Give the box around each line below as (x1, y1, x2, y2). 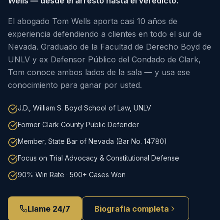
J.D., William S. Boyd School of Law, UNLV (18, 104, 151, 112)
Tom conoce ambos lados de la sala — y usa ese (8, 67, 190, 77)
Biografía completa (94, 204, 169, 214)
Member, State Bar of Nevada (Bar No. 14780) (18, 137, 167, 145)
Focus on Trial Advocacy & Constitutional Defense (18, 154, 179, 162)
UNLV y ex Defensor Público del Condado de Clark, (8, 55, 201, 64)
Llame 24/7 (27, 204, 70, 214)
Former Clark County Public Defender (18, 120, 139, 129)
